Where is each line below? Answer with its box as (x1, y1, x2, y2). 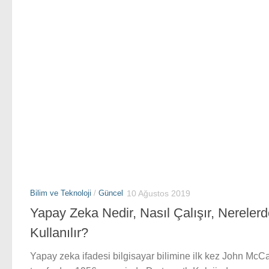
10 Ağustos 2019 (127, 189, 190, 198)
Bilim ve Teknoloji (30, 189, 91, 198)
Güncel (98, 189, 123, 198)
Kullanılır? (30, 225, 88, 241)
